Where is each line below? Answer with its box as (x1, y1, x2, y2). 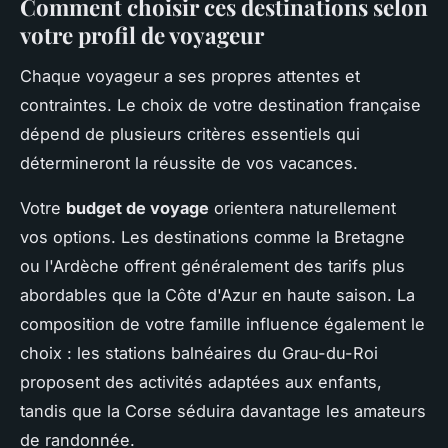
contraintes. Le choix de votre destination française (20, 94, 421, 115)
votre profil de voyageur (20, 20, 264, 51)
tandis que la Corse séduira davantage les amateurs (20, 400, 426, 421)
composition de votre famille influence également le (20, 313, 425, 334)
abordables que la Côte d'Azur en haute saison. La (20, 284, 415, 305)
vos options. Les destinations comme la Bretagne (20, 226, 405, 247)
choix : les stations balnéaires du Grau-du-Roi (20, 342, 378, 363)
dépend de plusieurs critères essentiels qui (20, 123, 360, 144)
